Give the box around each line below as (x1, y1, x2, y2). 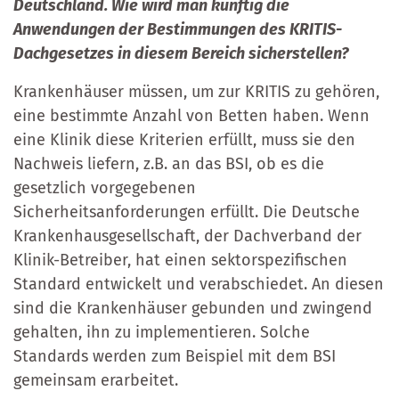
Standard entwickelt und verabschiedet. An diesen (13, 273, 384, 294)
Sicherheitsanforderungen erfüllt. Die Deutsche (13, 201, 360, 222)
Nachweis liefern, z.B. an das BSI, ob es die (13, 153, 324, 174)
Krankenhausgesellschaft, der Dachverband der (13, 225, 362, 246)
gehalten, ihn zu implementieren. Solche (13, 322, 310, 342)
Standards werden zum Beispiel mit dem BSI (13, 346, 336, 366)
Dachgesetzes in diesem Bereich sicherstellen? (13, 43, 349, 63)
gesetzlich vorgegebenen (13, 177, 196, 198)
